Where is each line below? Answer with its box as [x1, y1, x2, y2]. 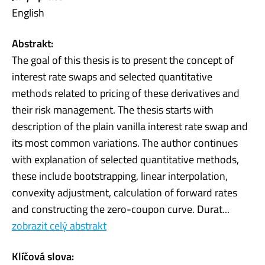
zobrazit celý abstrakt [12, 217, 106, 234]
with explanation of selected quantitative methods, [12, 151, 239, 167]
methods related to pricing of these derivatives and [12, 85, 240, 101]
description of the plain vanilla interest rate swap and [12, 118, 248, 134]
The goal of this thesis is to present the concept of [12, 51, 234, 68]
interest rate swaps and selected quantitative [12, 68, 212, 85]
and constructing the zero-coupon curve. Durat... [12, 201, 230, 217]
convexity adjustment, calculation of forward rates [12, 184, 237, 201]
